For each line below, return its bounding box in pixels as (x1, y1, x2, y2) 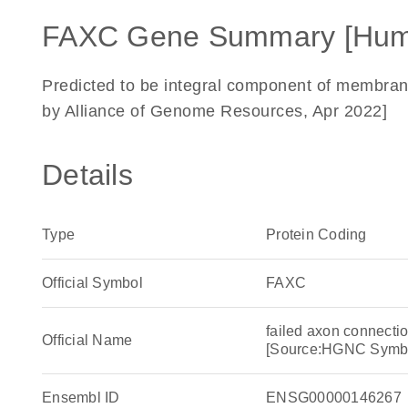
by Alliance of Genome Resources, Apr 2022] (42, 102, 387, 120)
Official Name (42, 332, 133, 348)
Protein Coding (266, 227, 367, 242)
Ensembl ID (42, 390, 120, 405)
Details (42, 158, 133, 191)
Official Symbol (42, 275, 143, 291)
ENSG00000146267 (266, 390, 402, 405)
